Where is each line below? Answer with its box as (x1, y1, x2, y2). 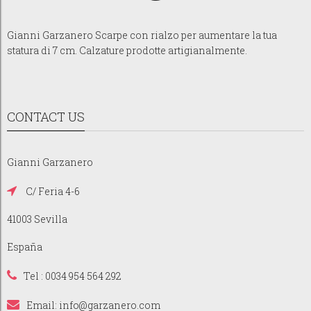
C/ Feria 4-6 (24, 184, 80, 198)
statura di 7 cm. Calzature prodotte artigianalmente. (7, 43, 247, 57)
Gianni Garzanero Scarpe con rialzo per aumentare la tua (7, 28, 277, 42)
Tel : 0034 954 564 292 (24, 269, 121, 283)
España (7, 239, 42, 253)
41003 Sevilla (7, 212, 67, 226)
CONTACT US (7, 108, 85, 125)
